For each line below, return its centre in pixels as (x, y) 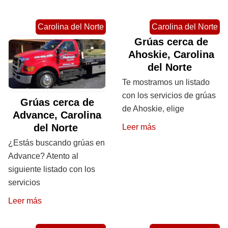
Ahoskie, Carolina (171, 54)
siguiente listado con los (52, 169)
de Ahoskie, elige (153, 108)
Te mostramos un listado (166, 82)
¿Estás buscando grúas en (56, 142)
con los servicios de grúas (169, 95)
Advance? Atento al (43, 156)
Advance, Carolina (57, 115)
